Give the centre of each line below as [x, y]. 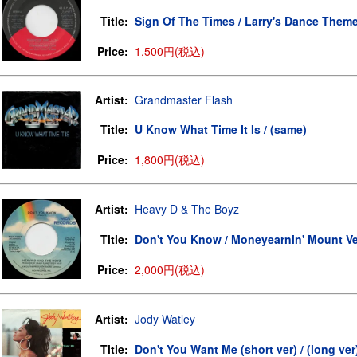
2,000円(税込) [170, 269]
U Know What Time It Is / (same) [221, 129]
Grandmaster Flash [184, 100]
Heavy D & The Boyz [187, 209]
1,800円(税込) [170, 159]
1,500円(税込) [170, 51]
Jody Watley [165, 319]
